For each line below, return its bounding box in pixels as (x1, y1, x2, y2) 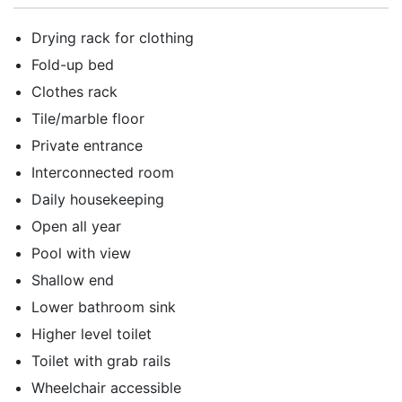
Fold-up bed (31, 56, 114, 74)
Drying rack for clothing (31, 29, 194, 47)
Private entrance (31, 136, 143, 154)
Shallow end (31, 271, 114, 289)
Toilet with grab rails (31, 352, 170, 370)
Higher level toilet (31, 325, 152, 343)
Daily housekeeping (31, 190, 164, 208)
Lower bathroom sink (31, 298, 176, 316)
